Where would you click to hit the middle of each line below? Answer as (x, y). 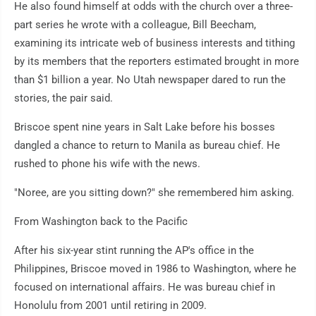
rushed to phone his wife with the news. (107, 164)
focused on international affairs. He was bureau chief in (145, 287)
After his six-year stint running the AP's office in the (134, 251)
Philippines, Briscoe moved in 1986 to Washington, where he (155, 269)
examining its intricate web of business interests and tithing (154, 43)
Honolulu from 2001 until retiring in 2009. (110, 306)
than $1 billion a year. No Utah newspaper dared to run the (150, 80)
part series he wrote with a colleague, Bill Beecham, (135, 25)
